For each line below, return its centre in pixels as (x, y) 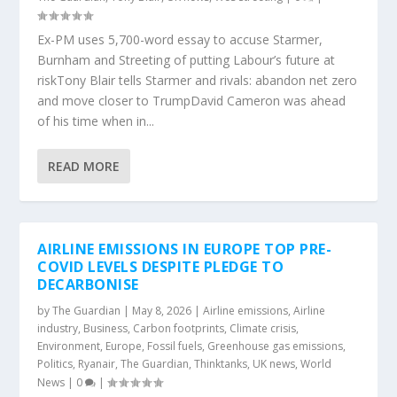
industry (58, 328)
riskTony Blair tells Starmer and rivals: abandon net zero (198, 80)
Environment (69, 346)
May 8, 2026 (162, 311)
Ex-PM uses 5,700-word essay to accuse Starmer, (180, 39)
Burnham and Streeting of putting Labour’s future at (187, 60)
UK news (274, 364)
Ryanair (97, 364)
